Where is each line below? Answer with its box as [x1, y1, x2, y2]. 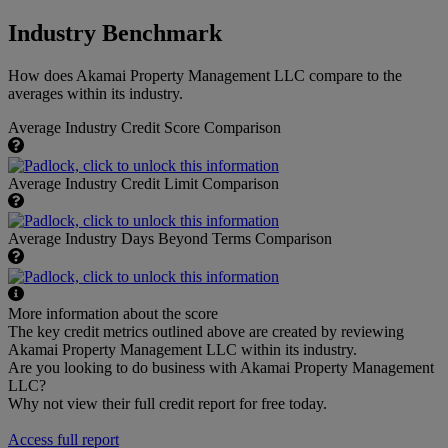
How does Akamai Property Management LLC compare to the [8, 67, 402, 85]
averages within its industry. [8, 85, 183, 103]
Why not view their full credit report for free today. [8, 395, 327, 413]
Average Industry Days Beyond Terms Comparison [8, 230, 332, 248]
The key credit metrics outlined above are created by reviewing [8, 323, 404, 341]
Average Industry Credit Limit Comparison [8, 174, 279, 192]
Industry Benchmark [8, 20, 222, 47]
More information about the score [8, 305, 218, 323]
